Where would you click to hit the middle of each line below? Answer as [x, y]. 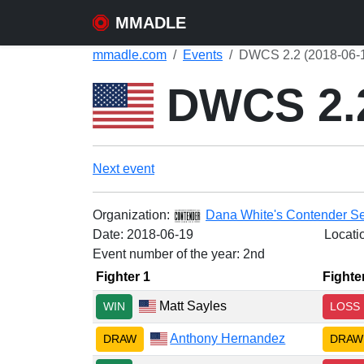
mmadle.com [130, 55]
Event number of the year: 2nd [179, 254]
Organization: [133, 215]
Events [203, 55]
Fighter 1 [123, 277]
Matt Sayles [192, 305]
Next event [123, 169]
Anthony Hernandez [228, 338]
